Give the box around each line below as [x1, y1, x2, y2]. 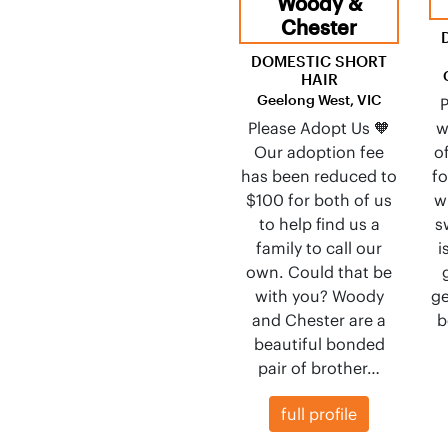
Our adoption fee [254, 142, 384, 162]
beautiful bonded [253, 334, 385, 354]
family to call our [256, 238, 382, 258]
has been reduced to [241, 166, 397, 186]
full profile [281, 404, 357, 424]
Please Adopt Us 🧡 [248, 118, 390, 138]
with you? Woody [254, 286, 384, 306]
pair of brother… [258, 358, 380, 378]
